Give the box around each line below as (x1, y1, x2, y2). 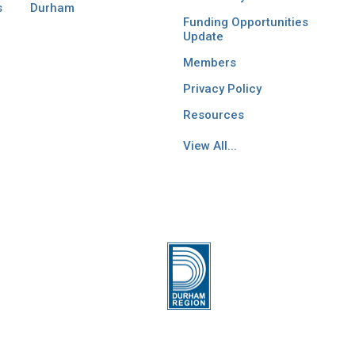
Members (182, 55, 236, 71)
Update (182, 29, 223, 44)
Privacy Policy (182, 82, 261, 97)
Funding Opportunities (182, 15, 308, 30)
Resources (182, 108, 244, 123)
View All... (182, 139, 237, 154)
